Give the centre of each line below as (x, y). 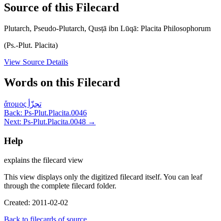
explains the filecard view (44, 160)
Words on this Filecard (62, 83)
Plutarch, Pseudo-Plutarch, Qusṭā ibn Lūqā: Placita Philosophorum (107, 28)
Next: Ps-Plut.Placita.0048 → (50, 122)
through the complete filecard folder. (60, 185)
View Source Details (36, 62)
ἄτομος (16, 104)
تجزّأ (35, 104)
